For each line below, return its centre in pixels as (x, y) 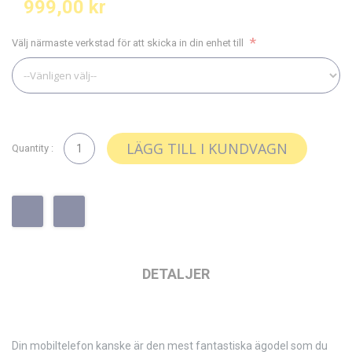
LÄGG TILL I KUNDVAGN (207, 148)
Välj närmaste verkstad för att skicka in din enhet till (128, 43)
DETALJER (176, 274)
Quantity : (33, 148)
